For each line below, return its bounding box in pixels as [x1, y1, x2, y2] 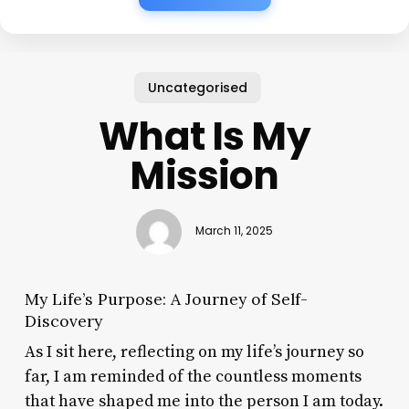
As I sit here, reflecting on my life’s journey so [24, 341, 364, 362]
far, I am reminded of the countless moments [24, 365, 362, 387]
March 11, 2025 [194, 224, 273, 239]
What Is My [99, 109, 310, 163]
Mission [130, 148, 279, 203]
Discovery [24, 309, 102, 331]
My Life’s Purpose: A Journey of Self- [24, 288, 308, 309]
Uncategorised [147, 78, 247, 97]
